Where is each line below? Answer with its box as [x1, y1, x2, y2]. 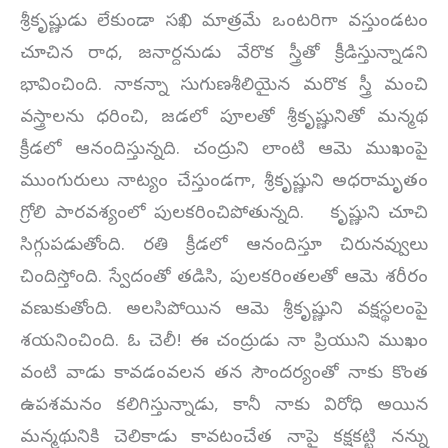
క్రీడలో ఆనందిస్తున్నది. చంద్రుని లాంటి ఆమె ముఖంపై [20, 138, 428, 164]
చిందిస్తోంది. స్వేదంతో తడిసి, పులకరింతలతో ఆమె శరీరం [20, 266, 428, 292]
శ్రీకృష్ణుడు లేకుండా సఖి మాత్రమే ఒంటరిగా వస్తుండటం [20, 10, 428, 36]
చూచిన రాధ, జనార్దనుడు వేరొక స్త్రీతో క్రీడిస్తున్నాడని [20, 42, 428, 68]
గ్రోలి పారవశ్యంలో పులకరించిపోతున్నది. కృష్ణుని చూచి [20, 202, 428, 228]
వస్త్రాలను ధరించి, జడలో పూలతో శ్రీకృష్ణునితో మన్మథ [20, 106, 428, 132]
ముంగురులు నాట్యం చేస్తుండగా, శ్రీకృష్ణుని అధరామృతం [20, 170, 428, 196]
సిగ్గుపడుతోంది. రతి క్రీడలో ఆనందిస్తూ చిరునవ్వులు [20, 234, 428, 260]
